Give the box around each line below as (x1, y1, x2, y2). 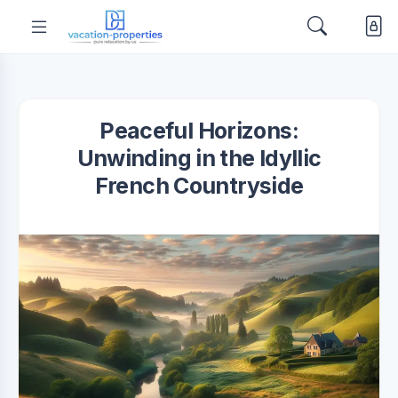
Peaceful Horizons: (99, 117, 298, 144)
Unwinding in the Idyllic (76, 145, 322, 171)
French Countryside (94, 172, 304, 199)
